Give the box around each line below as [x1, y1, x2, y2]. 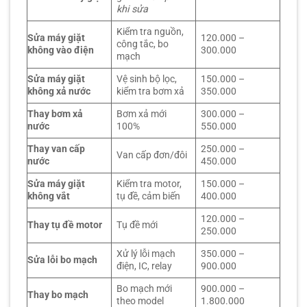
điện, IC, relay [116, 260, 173, 273]
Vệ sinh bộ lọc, [116, 73, 177, 86]
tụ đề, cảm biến [116, 191, 181, 203]
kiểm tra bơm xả [116, 86, 185, 98]
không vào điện [27, 45, 94, 57]
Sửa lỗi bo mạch [27, 254, 97, 267]
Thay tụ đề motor [27, 219, 102, 232]
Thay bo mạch [27, 289, 88, 302]
